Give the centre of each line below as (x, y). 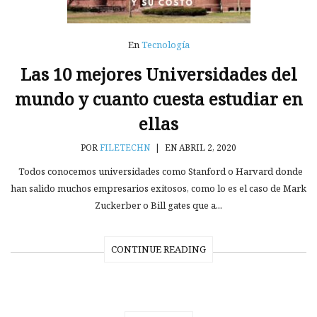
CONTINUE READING (158, 249)
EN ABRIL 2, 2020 (200, 147)
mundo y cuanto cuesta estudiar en (158, 98)
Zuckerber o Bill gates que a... (158, 205)
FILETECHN (125, 147)
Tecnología (165, 44)
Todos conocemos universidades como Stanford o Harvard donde (158, 171)
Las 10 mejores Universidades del (158, 74)
